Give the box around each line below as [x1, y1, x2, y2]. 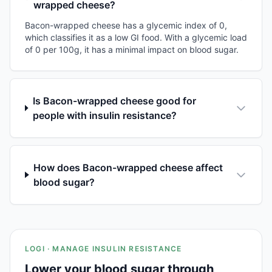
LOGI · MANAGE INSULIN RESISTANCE [25, 243, 182, 253]
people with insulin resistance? [32, 109, 177, 121]
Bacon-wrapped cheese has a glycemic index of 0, [25, 19, 227, 30]
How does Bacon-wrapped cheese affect [33, 161, 223, 174]
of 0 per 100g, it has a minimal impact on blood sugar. [25, 44, 239, 55]
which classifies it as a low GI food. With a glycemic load [25, 32, 247, 42]
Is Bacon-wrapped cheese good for [32, 94, 196, 107]
